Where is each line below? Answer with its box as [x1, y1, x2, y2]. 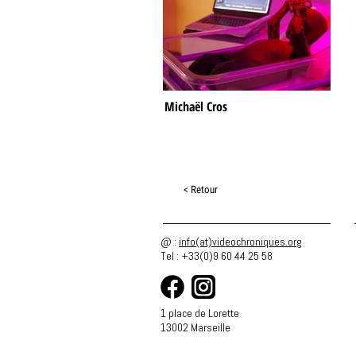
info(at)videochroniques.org [179, 234, 302, 249]
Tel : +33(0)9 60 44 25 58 [161, 249, 273, 263]
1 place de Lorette [161, 306, 239, 320]
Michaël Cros [164, 98, 227, 115]
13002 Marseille [161, 320, 230, 335]
